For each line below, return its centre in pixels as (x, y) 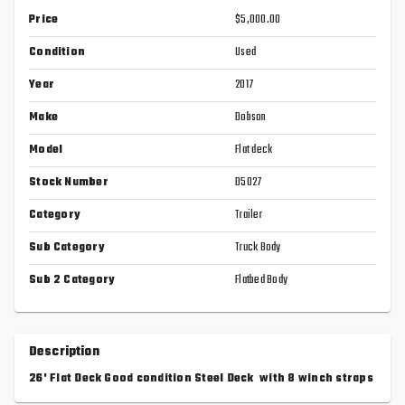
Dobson (251, 118)
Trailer (249, 216)
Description (64, 353)
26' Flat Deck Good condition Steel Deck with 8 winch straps (201, 379)
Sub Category (67, 248)
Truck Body (258, 248)
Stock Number (69, 183)
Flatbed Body (261, 281)
